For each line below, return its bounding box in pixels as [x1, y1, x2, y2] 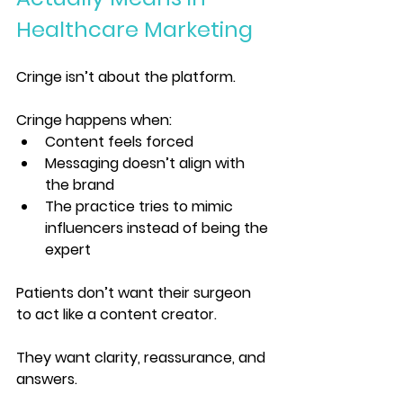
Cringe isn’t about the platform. [16, 67, 236, 88]
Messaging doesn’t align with [45, 153, 248, 175]
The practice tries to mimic [45, 196, 237, 218]
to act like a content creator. [16, 304, 217, 326]
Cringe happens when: [16, 110, 172, 131]
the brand [45, 175, 114, 196]
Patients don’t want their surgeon [16, 282, 255, 304]
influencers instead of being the [45, 218, 272, 239]
